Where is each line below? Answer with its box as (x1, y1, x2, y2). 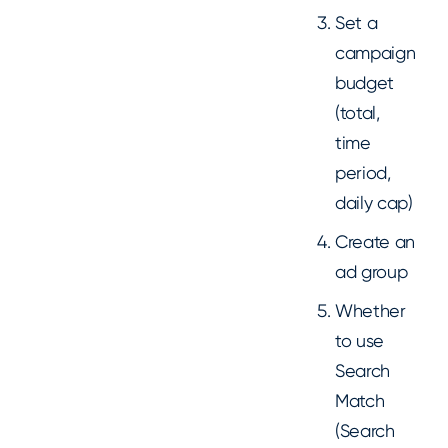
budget (335, 71, 395, 93)
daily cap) (335, 191, 413, 213)
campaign (335, 41, 416, 63)
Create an (335, 230, 416, 252)
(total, (335, 101, 380, 123)
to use (335, 329, 385, 351)
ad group (335, 260, 408, 282)
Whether (335, 299, 406, 321)
